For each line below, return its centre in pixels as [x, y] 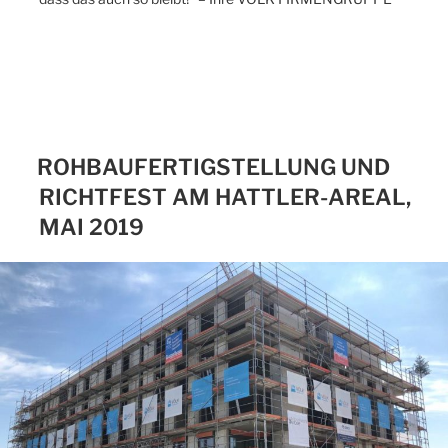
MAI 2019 [91, 227]
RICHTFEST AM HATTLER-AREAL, [225, 197]
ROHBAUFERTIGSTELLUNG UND [213, 167]
